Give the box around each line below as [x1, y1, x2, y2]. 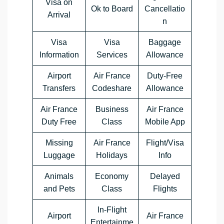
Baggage [148, 38, 181, 47]
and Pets [43, 184, 75, 193]
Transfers [42, 84, 75, 93]
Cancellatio [144, 4, 185, 13]
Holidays [96, 151, 127, 160]
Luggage [43, 151, 75, 160]
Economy [95, 172, 128, 181]
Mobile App [144, 117, 185, 126]
